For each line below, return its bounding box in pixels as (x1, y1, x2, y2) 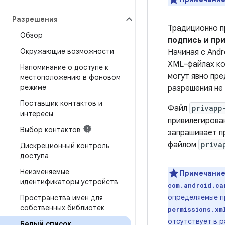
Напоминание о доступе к (20, 63, 108, 72)
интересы (20, 109, 53, 118)
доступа (20, 151, 49, 160)
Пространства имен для (20, 193, 103, 202)
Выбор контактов (20, 125, 81, 134)
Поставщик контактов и (20, 99, 102, 108)
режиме (20, 83, 46, 92)
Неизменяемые (20, 167, 69, 176)
